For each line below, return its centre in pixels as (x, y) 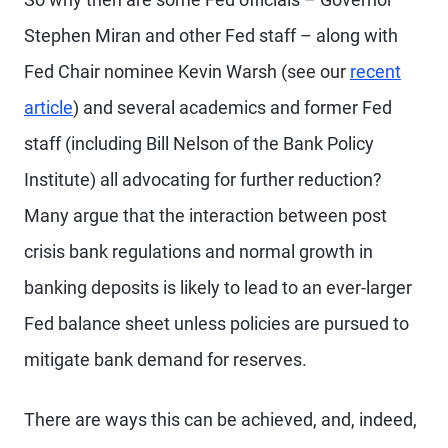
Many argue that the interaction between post (205, 215)
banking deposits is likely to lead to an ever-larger (218, 287)
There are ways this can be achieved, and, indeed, (220, 419)
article (48, 107)
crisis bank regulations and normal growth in (198, 251)
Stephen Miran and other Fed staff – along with (211, 35)
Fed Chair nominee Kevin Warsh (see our (187, 71)
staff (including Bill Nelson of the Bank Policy (199, 143)
